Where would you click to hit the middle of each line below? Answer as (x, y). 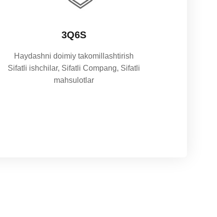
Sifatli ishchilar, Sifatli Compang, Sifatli (74, 68)
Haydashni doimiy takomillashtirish (74, 56)
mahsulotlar (74, 80)
